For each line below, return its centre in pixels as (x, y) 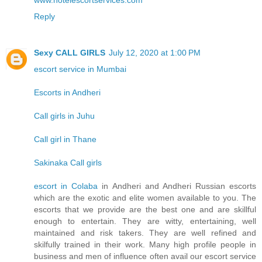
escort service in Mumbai (80, 69)
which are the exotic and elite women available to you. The (145, 198)
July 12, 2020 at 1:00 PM (155, 53)
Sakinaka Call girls (68, 163)
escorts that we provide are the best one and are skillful (145, 210)
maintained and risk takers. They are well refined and (145, 233)
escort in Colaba (66, 186)
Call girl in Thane (65, 139)
